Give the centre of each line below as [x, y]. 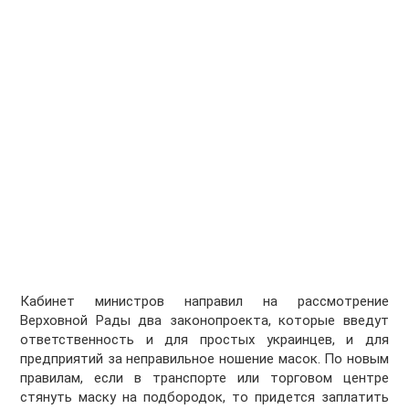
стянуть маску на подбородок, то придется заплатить [204, 398]
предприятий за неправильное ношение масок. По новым [204, 359]
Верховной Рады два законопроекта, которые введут [204, 321]
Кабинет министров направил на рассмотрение [204, 302]
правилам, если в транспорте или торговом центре [204, 378]
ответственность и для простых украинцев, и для [204, 340]
